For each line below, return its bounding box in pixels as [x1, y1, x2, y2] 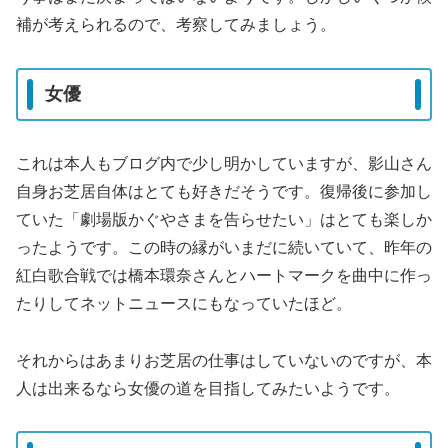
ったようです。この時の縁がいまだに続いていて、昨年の [16, 238, 432, 256]
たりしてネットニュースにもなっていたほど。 [16, 294, 352, 312]
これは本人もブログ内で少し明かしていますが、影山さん [16, 154, 432, 172]
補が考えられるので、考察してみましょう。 [16, 15, 336, 33]
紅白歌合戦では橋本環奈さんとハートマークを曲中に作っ [16, 266, 432, 284]
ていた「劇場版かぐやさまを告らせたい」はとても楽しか [16, 210, 432, 228]
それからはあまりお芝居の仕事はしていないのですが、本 [16, 351, 432, 369]
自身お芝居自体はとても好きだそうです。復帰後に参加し [16, 182, 432, 200]
